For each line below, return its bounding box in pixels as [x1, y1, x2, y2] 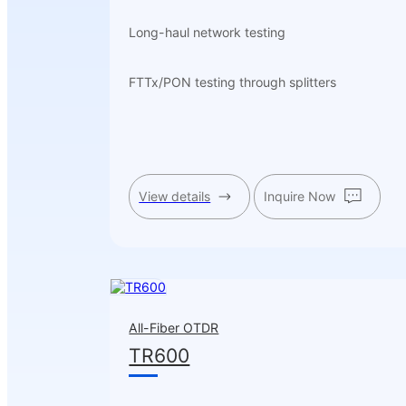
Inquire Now [263, 188, 335, 204]
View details [139, 188, 211, 204]
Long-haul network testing [129, 24, 286, 41]
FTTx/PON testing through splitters [129, 73, 337, 90]
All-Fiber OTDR [129, 319, 219, 335]
